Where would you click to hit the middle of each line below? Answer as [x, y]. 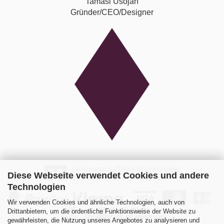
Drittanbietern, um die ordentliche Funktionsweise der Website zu [101, 211]
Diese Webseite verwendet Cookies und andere [108, 175]
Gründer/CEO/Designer [112, 12]
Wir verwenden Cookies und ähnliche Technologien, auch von [96, 202]
